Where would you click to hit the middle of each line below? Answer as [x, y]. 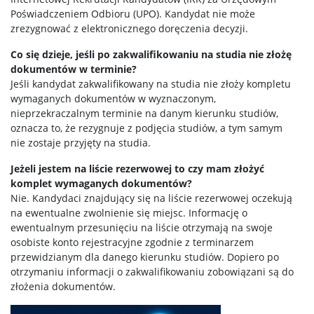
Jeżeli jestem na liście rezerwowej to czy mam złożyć [137, 169]
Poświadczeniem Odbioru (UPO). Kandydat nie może [133, 14]
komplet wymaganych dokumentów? [101, 183]
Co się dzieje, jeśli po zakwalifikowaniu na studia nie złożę [151, 54]
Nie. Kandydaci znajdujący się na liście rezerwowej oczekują [151, 198]
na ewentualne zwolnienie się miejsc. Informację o [129, 213]
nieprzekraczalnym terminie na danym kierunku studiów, [144, 113]
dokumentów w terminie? [74, 69]
